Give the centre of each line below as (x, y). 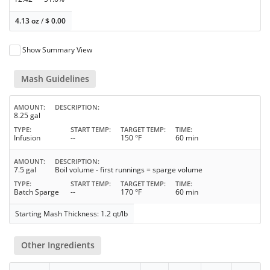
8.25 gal (27, 116)
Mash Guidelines (55, 79)
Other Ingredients (58, 245)
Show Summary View (58, 49)
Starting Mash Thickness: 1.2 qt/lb (72, 214)
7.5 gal (25, 170)
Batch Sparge (36, 192)
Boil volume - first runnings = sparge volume (129, 170)
